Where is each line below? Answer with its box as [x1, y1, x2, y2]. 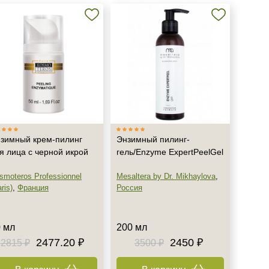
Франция [17, 183, 49, 192]
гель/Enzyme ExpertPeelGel [116, 147, 223, 157]
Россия [116, 183, 142, 192]
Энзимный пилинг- [116, 134, 190, 144]
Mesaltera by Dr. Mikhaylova [116, 172, 216, 181]
